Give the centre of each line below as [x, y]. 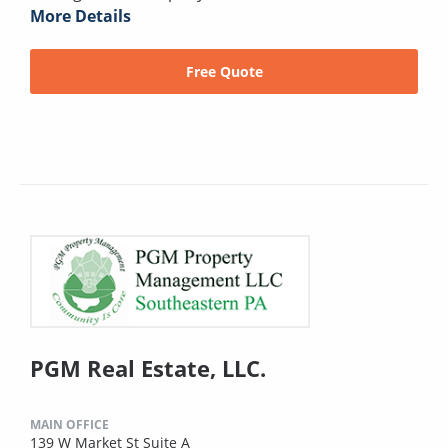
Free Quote [224, 71]
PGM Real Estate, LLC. [148, 368]
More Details [80, 16]
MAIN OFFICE [69, 425]
